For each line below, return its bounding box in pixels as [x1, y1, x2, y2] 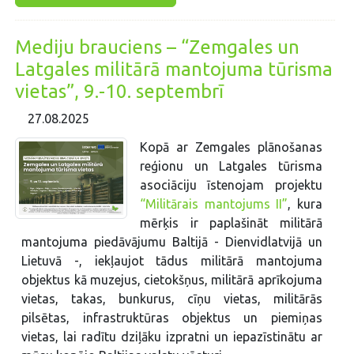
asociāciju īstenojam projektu [139, 177, 322, 192]
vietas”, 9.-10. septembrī [15, 81, 224, 103]
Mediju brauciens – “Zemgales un [15, 36, 300, 58]
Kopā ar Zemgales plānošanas [139, 139, 322, 154]
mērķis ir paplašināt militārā [139, 215, 322, 230]
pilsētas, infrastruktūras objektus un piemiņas [21, 310, 322, 325]
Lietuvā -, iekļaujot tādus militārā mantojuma [21, 253, 322, 268]
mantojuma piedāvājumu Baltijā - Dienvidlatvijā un [21, 234, 322, 249]
